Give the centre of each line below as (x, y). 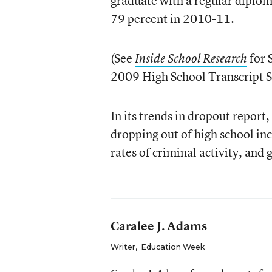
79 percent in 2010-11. (172, 19)
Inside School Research (191, 58)
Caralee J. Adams (158, 226)
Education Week (172, 247)
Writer (123, 247)
